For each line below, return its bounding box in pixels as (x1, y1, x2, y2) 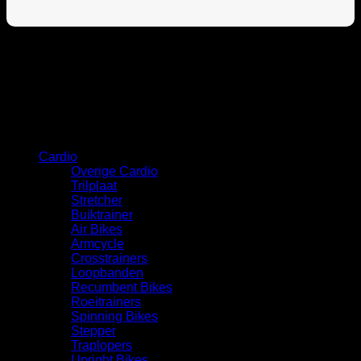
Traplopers (71, 338, 132, 352)
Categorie (6, 122, 63, 136)
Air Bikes (71, 222, 122, 236)
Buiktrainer (71, 207, 133, 222)
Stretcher (71, 193, 122, 207)
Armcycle (71, 236, 124, 251)
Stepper (71, 323, 116, 338)
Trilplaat (71, 178, 117, 193)
